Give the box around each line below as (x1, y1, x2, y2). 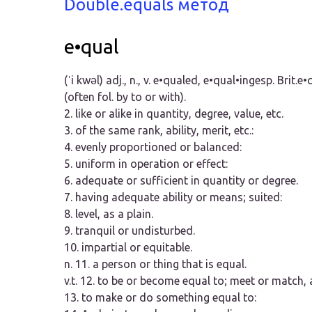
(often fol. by (64, 91, 131, 104)
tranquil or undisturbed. (75, 224, 195, 237)
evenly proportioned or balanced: (75, 141, 242, 154)
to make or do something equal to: (81, 291, 256, 304)
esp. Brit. (255, 74, 297, 87)
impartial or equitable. (81, 241, 192, 254)
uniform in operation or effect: (75, 157, 228, 171)
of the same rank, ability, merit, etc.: (75, 124, 253, 137)
